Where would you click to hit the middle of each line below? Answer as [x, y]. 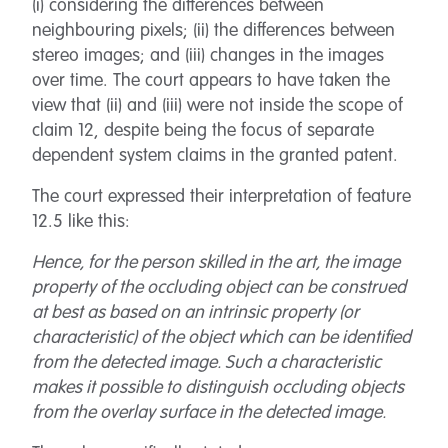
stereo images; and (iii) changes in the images [208, 56]
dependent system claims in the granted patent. [215, 156]
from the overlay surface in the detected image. [209, 413]
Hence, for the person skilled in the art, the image [216, 263]
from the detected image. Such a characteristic [206, 363]
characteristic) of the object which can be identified [221, 338]
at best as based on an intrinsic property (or [195, 313]
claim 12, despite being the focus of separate [203, 131]
